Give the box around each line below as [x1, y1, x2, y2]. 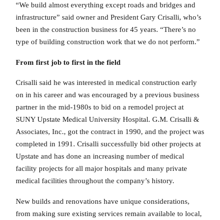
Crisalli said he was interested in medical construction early [16, 79, 197, 87]
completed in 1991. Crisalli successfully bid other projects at [16, 140, 201, 148]
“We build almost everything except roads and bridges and [16, 1, 195, 9]
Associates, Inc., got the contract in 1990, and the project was [16, 128, 204, 136]
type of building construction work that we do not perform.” [16, 38, 200, 46]
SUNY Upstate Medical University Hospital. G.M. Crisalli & [16, 115, 199, 124]
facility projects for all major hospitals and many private [16, 165, 187, 173]
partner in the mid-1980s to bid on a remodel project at [16, 103, 184, 111]
